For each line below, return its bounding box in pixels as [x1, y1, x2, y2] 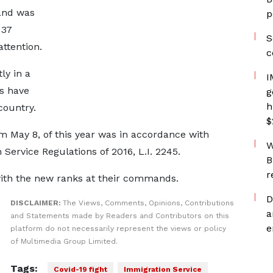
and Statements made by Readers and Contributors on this [10, 211, 229, 220]
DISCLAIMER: [10, 199, 63, 207]
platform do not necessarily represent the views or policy [10, 224, 226, 233]
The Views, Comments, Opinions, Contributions [62, 199, 234, 207]
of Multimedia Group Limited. [10, 237, 118, 246]
